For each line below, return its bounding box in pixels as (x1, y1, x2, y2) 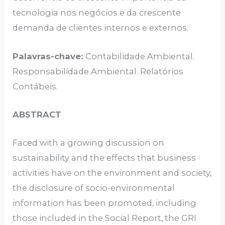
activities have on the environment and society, (13, 168, 212, 178)
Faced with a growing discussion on (13, 138, 165, 148)
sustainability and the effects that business (13, 153, 196, 163)
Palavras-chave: (13, 51, 86, 61)
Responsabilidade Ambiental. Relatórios (13, 66, 184, 76)
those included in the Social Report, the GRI (13, 213, 197, 223)
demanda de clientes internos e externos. (13, 23, 189, 33)
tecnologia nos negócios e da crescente (13, 8, 181, 18)
